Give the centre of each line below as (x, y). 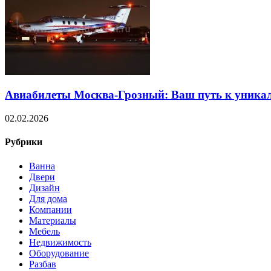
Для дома (48, 198)
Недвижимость (60, 242)
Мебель (44, 231)
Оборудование (59, 253)
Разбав (43, 264)
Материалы (53, 220)
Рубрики (24, 142)
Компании (51, 209)
